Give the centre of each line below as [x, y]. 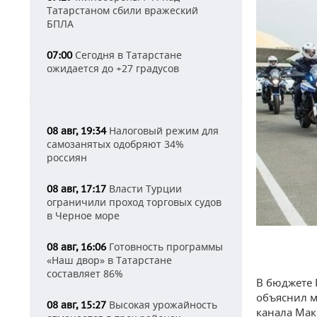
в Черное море [83, 215]
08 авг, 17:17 [76, 189]
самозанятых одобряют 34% [115, 144]
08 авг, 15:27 [76, 305]
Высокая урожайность [162, 305]
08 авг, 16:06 [76, 247]
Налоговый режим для [162, 131]
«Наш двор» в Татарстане [109, 260]
